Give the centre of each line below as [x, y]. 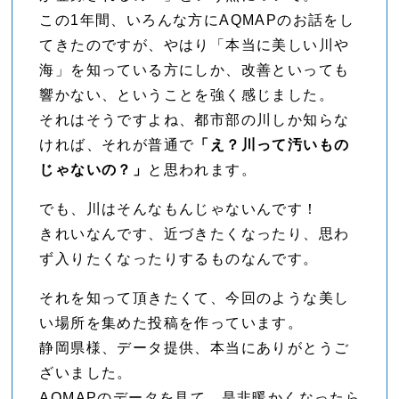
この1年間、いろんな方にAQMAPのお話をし [197, 20]
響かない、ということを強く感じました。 [187, 95]
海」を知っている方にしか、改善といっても [195, 70]
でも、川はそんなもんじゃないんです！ [179, 209]
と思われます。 [203, 170]
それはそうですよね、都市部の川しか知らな [195, 120]
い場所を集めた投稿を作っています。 [171, 323]
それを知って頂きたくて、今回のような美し [195, 298]
